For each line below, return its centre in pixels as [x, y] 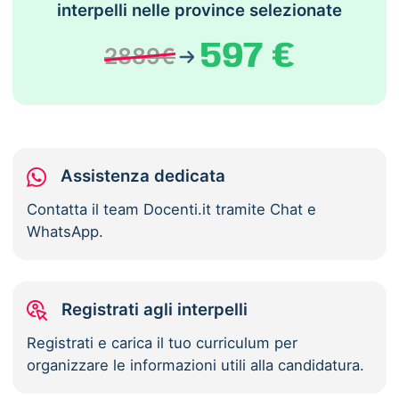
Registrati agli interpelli [155, 310]
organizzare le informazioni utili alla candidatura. [196, 366]
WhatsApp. [65, 231]
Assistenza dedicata [143, 175]
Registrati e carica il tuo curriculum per [163, 343]
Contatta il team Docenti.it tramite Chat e [172, 209]
